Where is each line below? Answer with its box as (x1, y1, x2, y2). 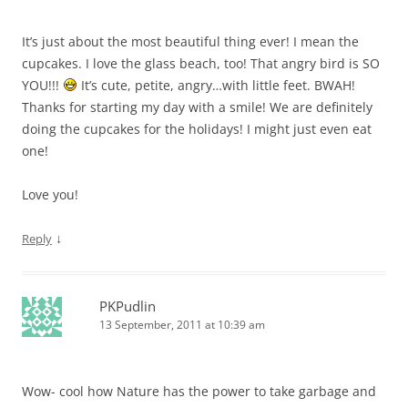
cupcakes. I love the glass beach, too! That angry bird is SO (22, 54, 380, 72)
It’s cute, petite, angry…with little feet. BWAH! (76, 76, 355, 94)
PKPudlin (99, 296, 156, 315)
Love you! (22, 185, 78, 203)
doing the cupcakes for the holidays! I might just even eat (22, 119, 372, 138)
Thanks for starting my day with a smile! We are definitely (22, 97, 372, 116)
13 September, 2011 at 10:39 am (99, 316, 265, 332)
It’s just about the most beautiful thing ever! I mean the (22, 32, 359, 50)
